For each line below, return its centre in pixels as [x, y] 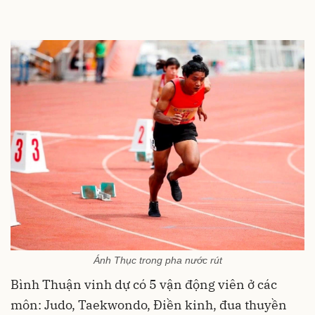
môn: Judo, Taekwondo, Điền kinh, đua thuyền [149, 304]
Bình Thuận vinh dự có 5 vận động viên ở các [144, 284]
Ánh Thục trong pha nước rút [157, 260]
